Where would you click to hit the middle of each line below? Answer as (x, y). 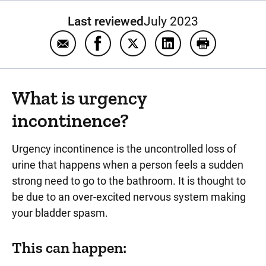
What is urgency (79, 98)
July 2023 (171, 21)
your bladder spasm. (60, 213)
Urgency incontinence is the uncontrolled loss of (124, 149)
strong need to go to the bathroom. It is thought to (129, 181)
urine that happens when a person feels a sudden (128, 165)
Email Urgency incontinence (128, 51)
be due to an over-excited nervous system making (129, 197)
